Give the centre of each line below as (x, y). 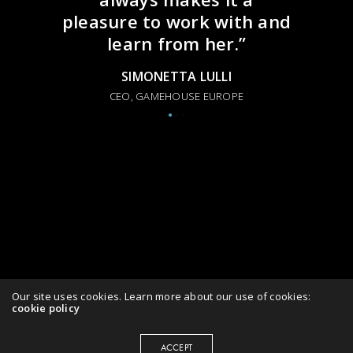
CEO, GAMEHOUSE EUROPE (177, 96)
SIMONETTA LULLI (176, 76)
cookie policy (46, 308)
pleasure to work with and (177, 21)
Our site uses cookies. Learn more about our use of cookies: (162, 297)
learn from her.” (176, 43)
